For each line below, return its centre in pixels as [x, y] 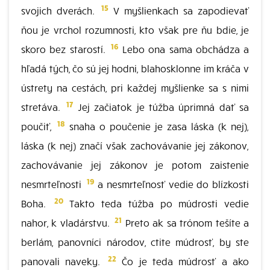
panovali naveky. [64, 261]
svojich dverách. [60, 10]
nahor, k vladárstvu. [67, 222]
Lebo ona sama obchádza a [184, 49]
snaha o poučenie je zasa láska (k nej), [157, 126]
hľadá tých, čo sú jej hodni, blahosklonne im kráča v [135, 68]
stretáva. [43, 107]
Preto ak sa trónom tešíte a [186, 222]
